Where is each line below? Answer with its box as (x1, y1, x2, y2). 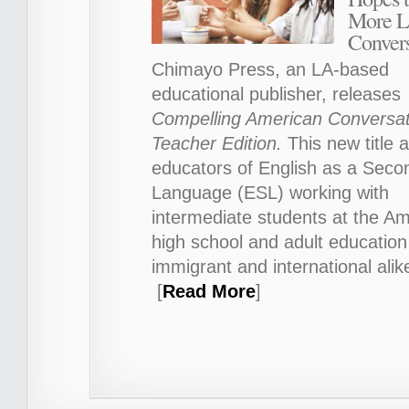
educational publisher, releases (152, 83, 401, 104)
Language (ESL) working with (152, 182, 389, 203)
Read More (163, 280, 256, 301)
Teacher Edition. (152, 132, 282, 153)
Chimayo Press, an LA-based (152, 58, 389, 79)
